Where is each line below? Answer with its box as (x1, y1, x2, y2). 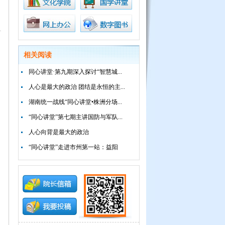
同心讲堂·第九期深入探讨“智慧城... (29, 68, 122, 75)
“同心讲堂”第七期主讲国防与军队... (29, 114, 123, 121)
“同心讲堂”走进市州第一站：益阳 (29, 144, 118, 151)
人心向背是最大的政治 (29, 129, 89, 136)
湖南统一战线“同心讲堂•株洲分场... (29, 98, 122, 105)
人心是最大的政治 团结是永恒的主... (29, 83, 125, 90)
